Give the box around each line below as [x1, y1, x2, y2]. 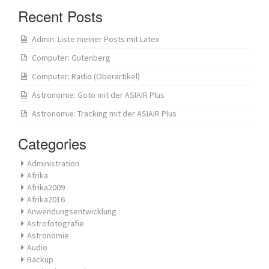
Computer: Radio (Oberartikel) [32, 71, 140, 82]
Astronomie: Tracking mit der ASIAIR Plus [32, 108, 177, 119]
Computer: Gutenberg [32, 52, 110, 63]
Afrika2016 [27, 194, 65, 205]
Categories [18, 133, 86, 154]
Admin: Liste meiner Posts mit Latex [32, 34, 159, 44]
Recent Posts [18, 5, 103, 26]
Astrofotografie [27, 218, 84, 229]
